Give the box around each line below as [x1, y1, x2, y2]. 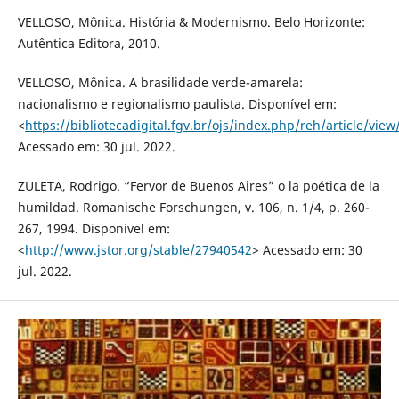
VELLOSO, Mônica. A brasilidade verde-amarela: [17, 73, 303, 91]
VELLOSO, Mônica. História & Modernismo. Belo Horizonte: [17, 12, 365, 30]
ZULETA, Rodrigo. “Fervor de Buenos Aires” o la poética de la [17, 176, 379, 194]
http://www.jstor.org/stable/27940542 [24, 240, 252, 258]
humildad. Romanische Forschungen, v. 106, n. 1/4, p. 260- [17, 198, 370, 216]
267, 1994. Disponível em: [17, 219, 170, 237]
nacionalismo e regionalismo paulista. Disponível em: [17, 94, 337, 112]
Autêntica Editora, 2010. [17, 34, 160, 52]
